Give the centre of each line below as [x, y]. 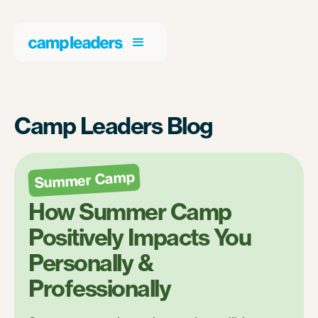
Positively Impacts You [139, 237]
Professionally [99, 288]
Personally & [91, 263]
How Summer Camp [130, 212]
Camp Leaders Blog [114, 126]
